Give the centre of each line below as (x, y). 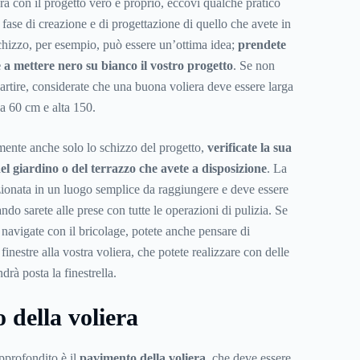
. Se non (254, 66)
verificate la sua (249, 148)
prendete (262, 45)
